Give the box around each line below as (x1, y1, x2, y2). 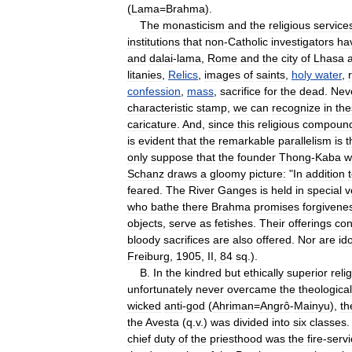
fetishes (214, 216, 253, 229)
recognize (272, 101, 321, 114)
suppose (151, 150, 193, 163)
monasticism (163, 18, 225, 31)
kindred (185, 266, 222, 279)
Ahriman (212, 299, 254, 312)
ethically (244, 266, 284, 279)
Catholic (228, 35, 268, 48)
